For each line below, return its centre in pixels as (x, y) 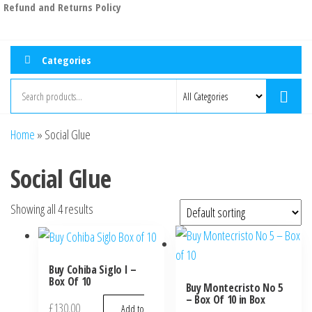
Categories (67, 60)
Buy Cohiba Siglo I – (93, 270)
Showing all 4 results (52, 209)
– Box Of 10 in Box (225, 300)
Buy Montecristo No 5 (234, 288)
